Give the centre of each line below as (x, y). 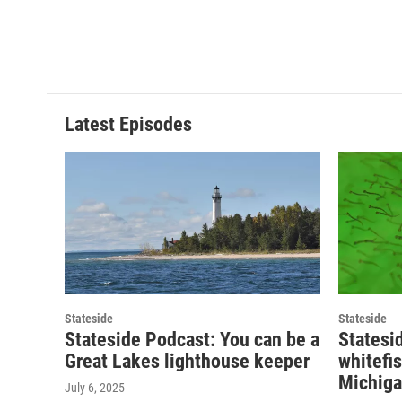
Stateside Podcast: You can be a (192, 340)
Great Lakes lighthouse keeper (187, 362)
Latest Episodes (128, 125)
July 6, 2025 (95, 388)
